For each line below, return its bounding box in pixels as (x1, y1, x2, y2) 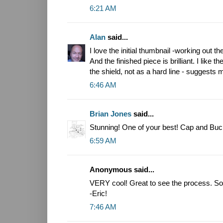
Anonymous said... (90, 165, 154, 174)
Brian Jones (90, 110, 131, 118)
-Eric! (90, 189, 107, 198)
